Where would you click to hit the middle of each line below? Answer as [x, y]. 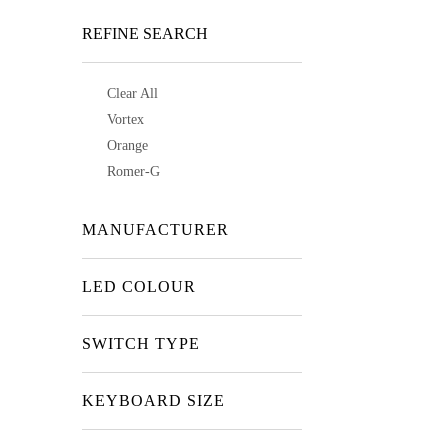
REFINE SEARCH [145, 33]
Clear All [132, 93]
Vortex [125, 119]
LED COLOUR [139, 286]
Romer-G [133, 171]
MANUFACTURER [155, 229]
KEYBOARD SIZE [153, 400]
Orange [127, 145]
